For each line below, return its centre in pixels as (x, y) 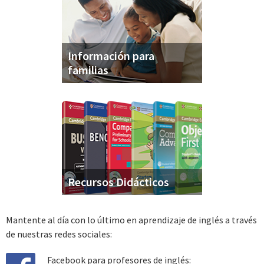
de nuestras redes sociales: (59, 234)
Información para (111, 55)
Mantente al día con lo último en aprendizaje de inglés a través (131, 220)
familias (88, 70)
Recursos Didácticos (118, 182)
